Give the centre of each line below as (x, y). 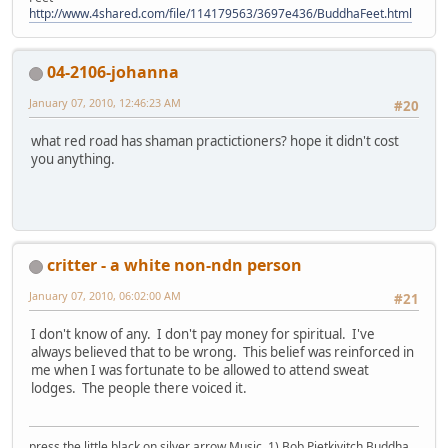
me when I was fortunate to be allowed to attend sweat (200, 369)
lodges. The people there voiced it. (139, 387)
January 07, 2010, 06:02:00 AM (105, 296)
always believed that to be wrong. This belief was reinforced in (222, 351)
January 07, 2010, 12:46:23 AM (105, 103)
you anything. (73, 158)
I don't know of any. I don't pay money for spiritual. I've (203, 333)
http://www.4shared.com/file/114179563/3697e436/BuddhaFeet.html (220, 14)
